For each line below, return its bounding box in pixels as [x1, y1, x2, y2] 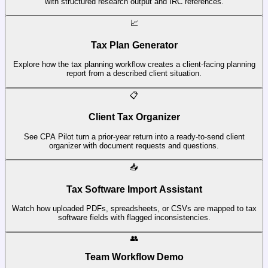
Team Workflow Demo [84, 252, 184, 263]
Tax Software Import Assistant [66, 184, 202, 194]
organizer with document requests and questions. [49, 141, 219, 150]
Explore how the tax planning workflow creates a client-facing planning [13, 60, 255, 69]
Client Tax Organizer [88, 112, 180, 123]
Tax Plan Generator [90, 39, 178, 50]
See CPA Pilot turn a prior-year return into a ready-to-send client [23, 132, 245, 141]
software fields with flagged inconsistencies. [57, 213, 211, 223]
